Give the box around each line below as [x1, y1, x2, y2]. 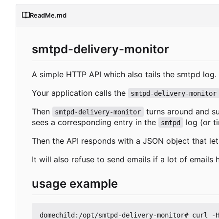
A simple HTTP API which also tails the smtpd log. [32, 69, 217, 79]
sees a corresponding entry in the [32, 117, 158, 127]
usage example [32, 176, 118, 191]
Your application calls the [32, 88, 128, 98]
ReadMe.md [30, 11, 66, 20]
